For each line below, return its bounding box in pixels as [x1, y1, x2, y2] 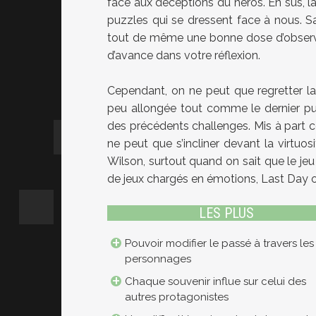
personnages [125, 253, 191, 266]
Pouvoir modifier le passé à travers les [125, 237, 314, 250]
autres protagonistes [125, 291, 229, 304]
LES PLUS [198, 205, 254, 222]
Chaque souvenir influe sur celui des [125, 275, 306, 288]
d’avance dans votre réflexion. [107, 49, 260, 63]
